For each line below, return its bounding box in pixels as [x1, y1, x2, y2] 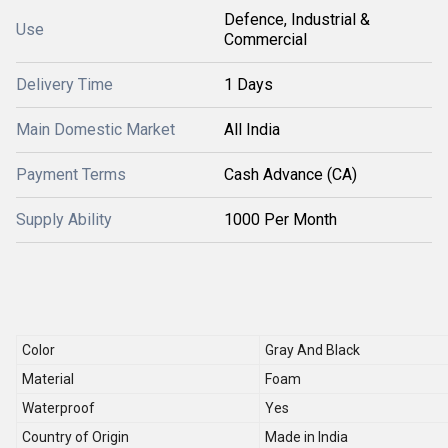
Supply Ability [16, 210, 112, 229]
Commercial [224, 30, 307, 49]
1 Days [224, 75, 273, 94]
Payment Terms [16, 165, 126, 184]
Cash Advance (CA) [224, 165, 357, 184]
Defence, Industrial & [224, 10, 370, 29]
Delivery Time [16, 75, 113, 94]
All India [224, 120, 280, 139]
